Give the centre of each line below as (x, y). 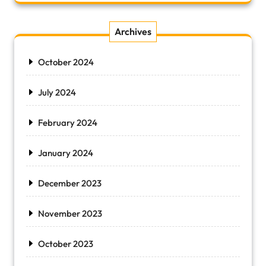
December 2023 (70, 183)
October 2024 (66, 62)
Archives (133, 31)
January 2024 (66, 153)
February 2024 (68, 123)
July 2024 (57, 92)
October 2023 (66, 244)
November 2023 (70, 213)
